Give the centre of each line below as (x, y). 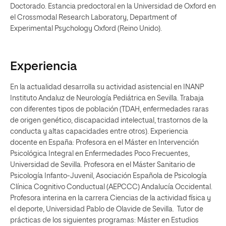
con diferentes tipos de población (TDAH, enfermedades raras (109, 109)
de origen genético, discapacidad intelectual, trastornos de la (109, 121)
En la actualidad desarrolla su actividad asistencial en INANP (107, 87)
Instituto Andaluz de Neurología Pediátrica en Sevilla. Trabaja (107, 98)
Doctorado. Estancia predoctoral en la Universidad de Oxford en (113, 7)
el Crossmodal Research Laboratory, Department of (93, 18)
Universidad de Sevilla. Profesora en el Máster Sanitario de (103, 165)
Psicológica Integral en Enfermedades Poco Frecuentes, (100, 154)
